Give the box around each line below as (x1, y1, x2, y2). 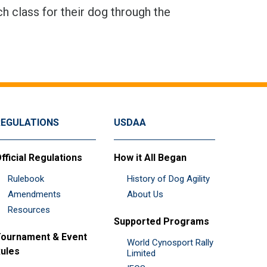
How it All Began (114, 151, 187, 163)
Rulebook (8, 173, 44, 184)
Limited (127, 247, 156, 259)
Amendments (8, 188, 61, 200)
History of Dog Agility (127, 173, 210, 184)
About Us (127, 188, 163, 200)
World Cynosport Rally (127, 237, 213, 248)
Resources (8, 204, 50, 215)
